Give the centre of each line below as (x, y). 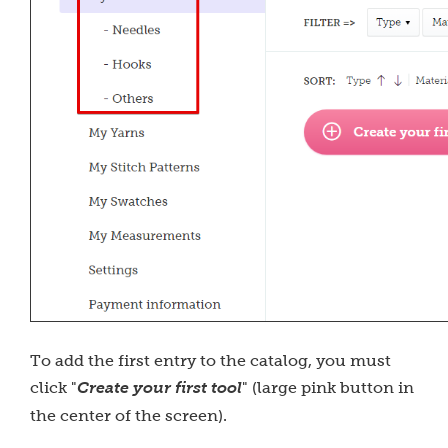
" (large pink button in (328, 387)
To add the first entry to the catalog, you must (210, 360)
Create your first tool (159, 388)
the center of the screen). (128, 415)
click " (53, 387)
